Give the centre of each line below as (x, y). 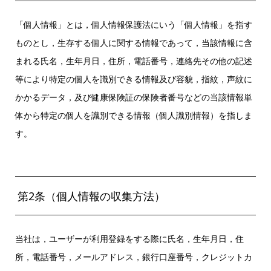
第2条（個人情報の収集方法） (91, 196)
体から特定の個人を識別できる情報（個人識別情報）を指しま (133, 115)
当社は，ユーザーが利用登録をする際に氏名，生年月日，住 (129, 238)
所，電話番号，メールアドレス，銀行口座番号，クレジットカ (133, 256)
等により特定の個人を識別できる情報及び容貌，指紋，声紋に (133, 79)
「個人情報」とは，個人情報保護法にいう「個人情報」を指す (133, 24)
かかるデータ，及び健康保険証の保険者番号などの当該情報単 (133, 97)
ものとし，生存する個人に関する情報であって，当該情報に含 (133, 42)
